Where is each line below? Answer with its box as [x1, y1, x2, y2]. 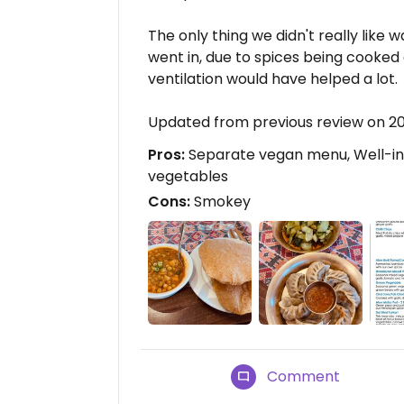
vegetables [148, 166, 228, 188]
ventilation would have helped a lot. [148, 69, 398, 90]
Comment [267, 366, 341, 388]
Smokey [190, 191, 251, 213]
